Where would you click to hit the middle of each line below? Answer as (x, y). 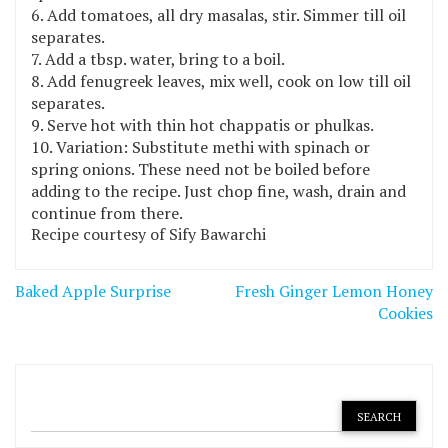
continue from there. (107, 212)
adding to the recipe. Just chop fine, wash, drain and (218, 190)
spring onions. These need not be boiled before (200, 168)
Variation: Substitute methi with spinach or (213, 146)
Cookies (405, 312)
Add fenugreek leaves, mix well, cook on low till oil (229, 80)
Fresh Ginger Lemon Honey (334, 290)
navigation (86, 317)
